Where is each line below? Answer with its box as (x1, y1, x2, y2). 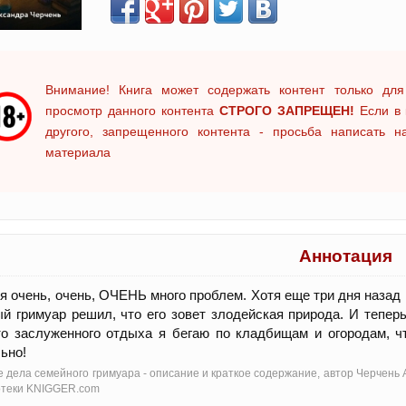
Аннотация (299, 246, 392, 266)
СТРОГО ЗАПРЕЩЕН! (218, 103, 354, 118)
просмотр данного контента (45, 103, 219, 118)
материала (45, 145, 111, 159)
